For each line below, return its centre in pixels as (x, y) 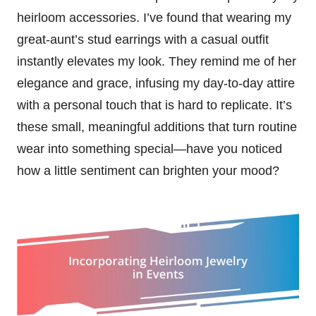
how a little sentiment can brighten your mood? (148, 170)
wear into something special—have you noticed (150, 148)
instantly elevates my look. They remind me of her (157, 61)
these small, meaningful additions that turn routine (157, 127)
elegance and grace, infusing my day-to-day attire (156, 83)
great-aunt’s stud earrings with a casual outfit (143, 39)
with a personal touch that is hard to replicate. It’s (154, 105)
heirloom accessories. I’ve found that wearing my (154, 17)
